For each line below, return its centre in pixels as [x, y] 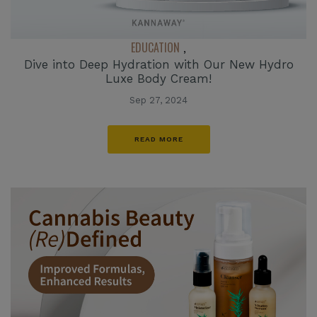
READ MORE [158, 139]
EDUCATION [155, 47]
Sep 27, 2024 [158, 100]
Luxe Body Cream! [158, 78]
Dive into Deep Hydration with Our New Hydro [158, 64]
